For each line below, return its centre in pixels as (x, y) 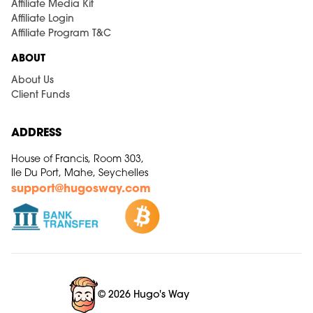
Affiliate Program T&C (61, 34)
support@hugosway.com (81, 189)
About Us (32, 81)
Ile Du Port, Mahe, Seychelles (80, 174)
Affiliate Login (43, 19)
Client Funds (41, 95)
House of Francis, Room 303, (78, 160)
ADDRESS (36, 133)
